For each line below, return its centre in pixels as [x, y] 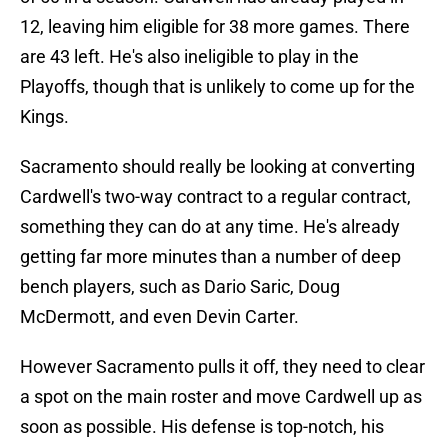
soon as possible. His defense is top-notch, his [202, 427]
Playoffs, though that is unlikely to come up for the [217, 87]
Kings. [44, 117]
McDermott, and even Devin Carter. [159, 317]
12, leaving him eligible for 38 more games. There [215, 27]
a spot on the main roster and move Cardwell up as [221, 397]
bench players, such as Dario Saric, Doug [180, 287]
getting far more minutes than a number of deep [210, 257]
